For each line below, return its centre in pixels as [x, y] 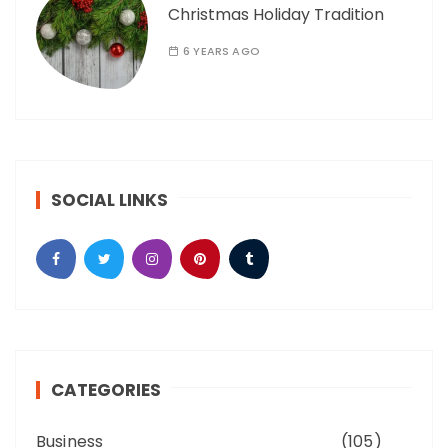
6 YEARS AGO [221, 51]
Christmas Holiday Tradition [276, 15]
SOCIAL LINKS [109, 200]
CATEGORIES [106, 390]
